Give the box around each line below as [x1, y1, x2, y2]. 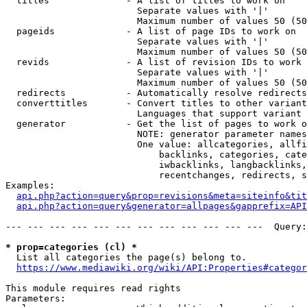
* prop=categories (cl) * [5, 242, 137, 252]
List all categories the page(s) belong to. [5, 252, 247, 262]
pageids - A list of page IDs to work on [5, 26, 296, 36]
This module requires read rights [5, 283, 181, 293]
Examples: [5, 180, 55, 191]
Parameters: [5, 293, 66, 304]
